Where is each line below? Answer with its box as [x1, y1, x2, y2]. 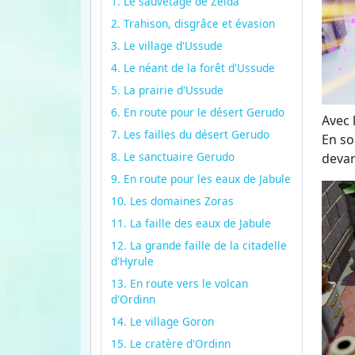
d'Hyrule [111, 254, 154, 269]
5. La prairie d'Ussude [111, 82, 223, 98]
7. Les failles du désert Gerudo [111, 127, 269, 143]
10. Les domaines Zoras [111, 193, 234, 209]
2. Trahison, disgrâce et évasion [111, 16, 275, 32]
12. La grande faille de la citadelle [111, 238, 287, 254]
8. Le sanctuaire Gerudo [111, 149, 235, 165]
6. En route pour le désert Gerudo [111, 105, 284, 120]
